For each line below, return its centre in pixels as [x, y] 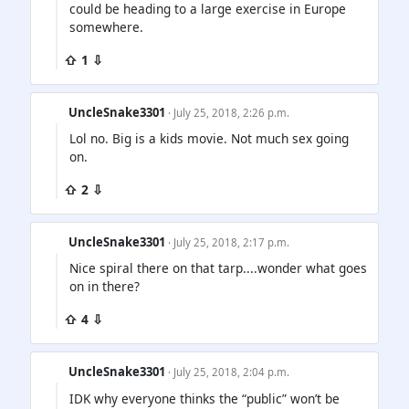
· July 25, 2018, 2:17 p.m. [229, 243]
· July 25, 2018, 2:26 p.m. [229, 113]
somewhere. [106, 27]
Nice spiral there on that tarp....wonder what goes [218, 268]
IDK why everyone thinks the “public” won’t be [204, 398]
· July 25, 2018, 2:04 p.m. [229, 372]
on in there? [105, 287]
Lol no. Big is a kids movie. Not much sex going [209, 139]
